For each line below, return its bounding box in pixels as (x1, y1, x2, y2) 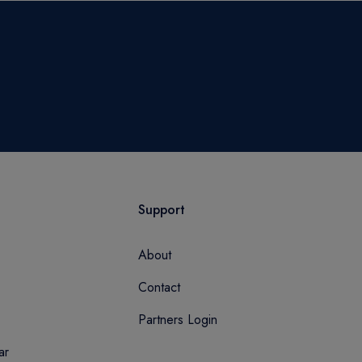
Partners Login (138, 310, 217, 329)
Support (138, 200, 185, 219)
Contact (138, 278, 180, 297)
